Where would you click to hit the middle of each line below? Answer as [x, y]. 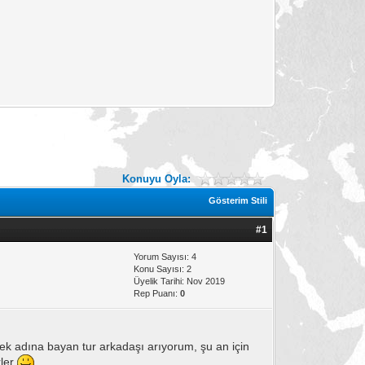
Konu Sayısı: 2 [163, 268]
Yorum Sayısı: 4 [165, 256]
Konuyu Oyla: [156, 178]
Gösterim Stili [238, 200]
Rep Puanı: [157, 293]
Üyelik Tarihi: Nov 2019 [180, 281]
